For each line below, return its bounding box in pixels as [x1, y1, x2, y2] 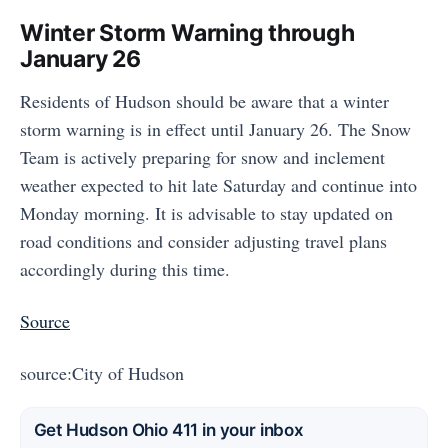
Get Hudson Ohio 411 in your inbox [33, 419, 304, 440]
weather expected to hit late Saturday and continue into [20, 173, 417, 197]
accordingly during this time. [20, 257, 230, 281]
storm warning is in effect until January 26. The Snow [20, 117, 411, 141]
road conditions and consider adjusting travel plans [20, 229, 387, 253]
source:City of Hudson [20, 361, 184, 385]
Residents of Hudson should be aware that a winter [20, 89, 389, 113]
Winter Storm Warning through [20, 19, 355, 47]
